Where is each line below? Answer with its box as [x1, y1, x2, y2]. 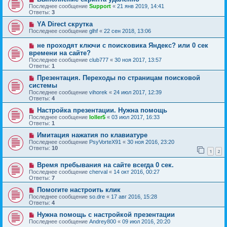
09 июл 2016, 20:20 [122, 218, 170, 224]
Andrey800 [89, 218, 116, 224]
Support [89, 3, 111, 9]
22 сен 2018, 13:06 [104, 28, 151, 34]
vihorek [89, 89, 107, 95]
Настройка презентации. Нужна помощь [36, 106, 167, 114]
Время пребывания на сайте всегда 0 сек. [36, 161, 174, 169]
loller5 [89, 114, 105, 120]
